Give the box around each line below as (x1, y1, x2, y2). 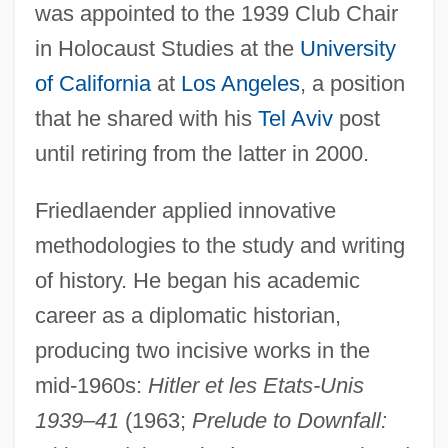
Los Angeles (180, 70, 300, 96)
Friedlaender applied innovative (34, 197, 336, 223)
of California (34, 70, 151, 96)
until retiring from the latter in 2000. (34, 140, 369, 166)
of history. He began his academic (34, 267, 360, 293)
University (299, 35, 396, 61)
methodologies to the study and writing (34, 232, 405, 258)
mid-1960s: (34, 372, 148, 398)
